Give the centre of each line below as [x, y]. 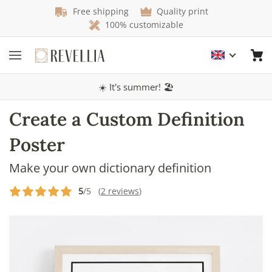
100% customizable [144, 25]
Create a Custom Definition [127, 119]
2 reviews [120, 191]
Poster [37, 144]
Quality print [182, 11]
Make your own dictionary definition [110, 168]
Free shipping [100, 11]
